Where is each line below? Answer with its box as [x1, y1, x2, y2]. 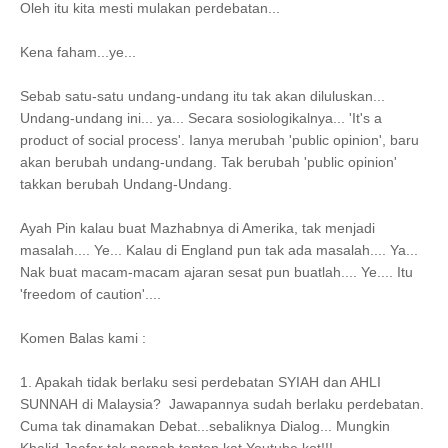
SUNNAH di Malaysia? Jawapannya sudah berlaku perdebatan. [20, 396, 424, 412]
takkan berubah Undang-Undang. [20, 176, 232, 192]
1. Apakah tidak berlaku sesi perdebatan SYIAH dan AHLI [20, 374, 381, 390]
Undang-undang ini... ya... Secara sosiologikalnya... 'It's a [20, 110, 382, 126]
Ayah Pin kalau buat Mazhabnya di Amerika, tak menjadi [20, 220, 375, 236]
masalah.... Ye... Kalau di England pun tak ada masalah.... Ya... [20, 242, 418, 258]
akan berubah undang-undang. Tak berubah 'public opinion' [20, 154, 397, 170]
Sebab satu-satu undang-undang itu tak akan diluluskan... [20, 88, 385, 104]
